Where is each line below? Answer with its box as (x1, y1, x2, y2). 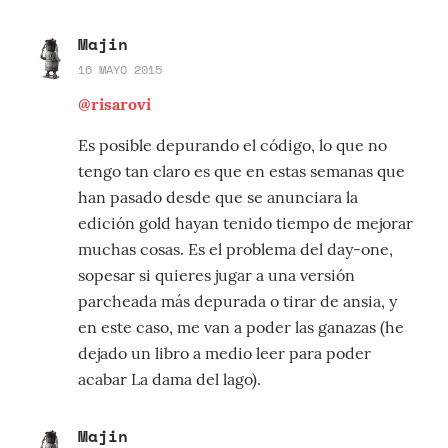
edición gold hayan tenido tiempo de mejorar (78, 213, 413, 234)
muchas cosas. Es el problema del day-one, (78, 239, 393, 260)
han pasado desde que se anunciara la (78, 187, 358, 208)
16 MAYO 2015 (78, 61, 162, 79)
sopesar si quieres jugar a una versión (78, 265, 355, 286)
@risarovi (78, 94, 151, 115)
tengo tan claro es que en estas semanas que (78, 161, 405, 182)
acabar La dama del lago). (78, 369, 261, 390)
